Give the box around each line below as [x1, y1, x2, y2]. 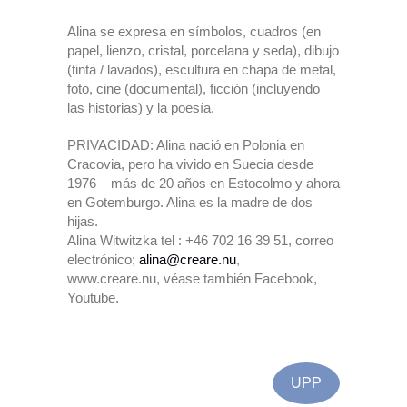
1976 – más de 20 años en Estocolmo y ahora [67, 175, 340, 191]
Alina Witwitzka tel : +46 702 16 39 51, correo [67, 233, 333, 248]
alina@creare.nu [139, 252, 236, 267]
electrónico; [67, 252, 139, 267]
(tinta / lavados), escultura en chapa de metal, [67, 62, 336, 77]
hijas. [67, 213, 98, 229]
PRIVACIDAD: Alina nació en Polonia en [67, 137, 304, 153]
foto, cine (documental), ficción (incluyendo [67, 81, 320, 96]
